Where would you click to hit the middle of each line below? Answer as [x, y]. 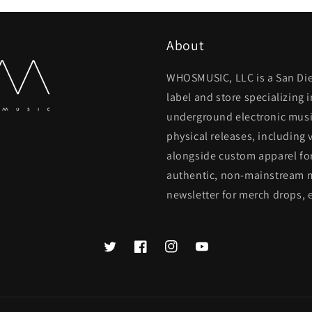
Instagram [188, 254]
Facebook [156, 254]
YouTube [214, 254]
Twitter [119, 254]
